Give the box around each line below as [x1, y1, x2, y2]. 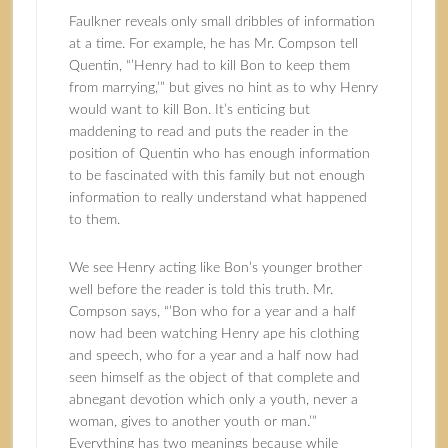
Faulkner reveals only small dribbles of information [68, 15, 375, 29]
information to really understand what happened [68, 191, 367, 205]
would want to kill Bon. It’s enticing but [68, 103, 310, 117]
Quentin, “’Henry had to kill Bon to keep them [68, 59, 350, 73]
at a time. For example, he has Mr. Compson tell [68, 37, 358, 51]
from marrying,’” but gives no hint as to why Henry [68, 81, 378, 95]
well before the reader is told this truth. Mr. [68, 283, 333, 297]
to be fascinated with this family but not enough [68, 169, 365, 183]
